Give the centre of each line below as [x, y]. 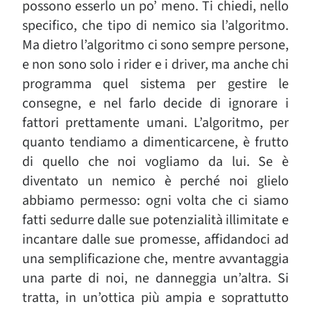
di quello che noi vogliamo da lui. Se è [155, 162]
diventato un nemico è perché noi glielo [155, 181]
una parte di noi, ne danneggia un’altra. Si [155, 278]
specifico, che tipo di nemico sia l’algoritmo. [155, 26]
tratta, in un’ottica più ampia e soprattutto [155, 298]
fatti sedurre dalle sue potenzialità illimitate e [155, 220]
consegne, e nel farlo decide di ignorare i [155, 103]
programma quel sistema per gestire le [155, 84]
